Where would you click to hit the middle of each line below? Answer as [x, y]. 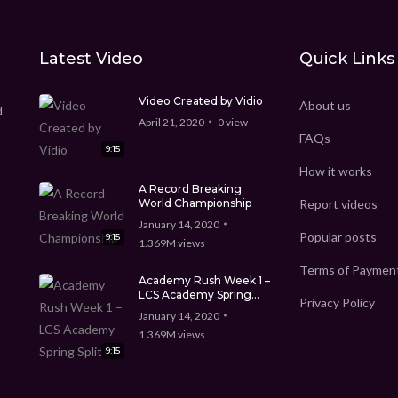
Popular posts [338, 236]
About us [325, 105]
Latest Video [91, 58]
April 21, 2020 [171, 122]
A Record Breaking [190, 188]
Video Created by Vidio [201, 100]
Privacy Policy [337, 302]
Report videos [338, 203]
